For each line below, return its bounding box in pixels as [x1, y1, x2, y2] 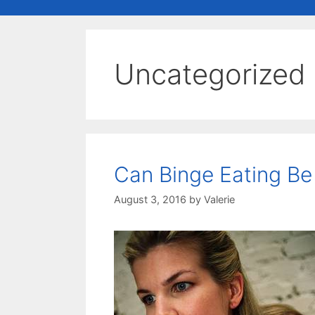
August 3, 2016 [114, 193, 186, 206]
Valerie [204, 193, 235, 206]
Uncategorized [114, 57, 306, 91]
